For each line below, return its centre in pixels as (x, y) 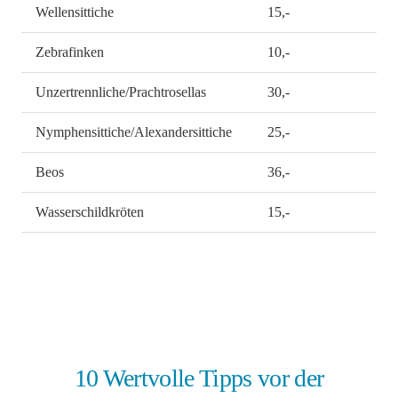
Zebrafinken (70, 52)
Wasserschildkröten (90, 212)
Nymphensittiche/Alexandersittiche (134, 132)
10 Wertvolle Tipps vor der (199, 378)
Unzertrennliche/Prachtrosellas (121, 92)
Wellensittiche (75, 12)
